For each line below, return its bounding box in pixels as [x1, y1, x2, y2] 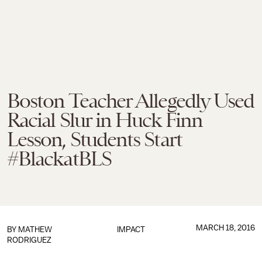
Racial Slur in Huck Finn [7, 108, 202, 132]
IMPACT [116, 225, 145, 234]
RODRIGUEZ [7, 236, 51, 244]
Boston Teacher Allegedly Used [7, 89, 254, 112]
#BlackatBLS [7, 147, 111, 170]
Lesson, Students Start [7, 127, 182, 151]
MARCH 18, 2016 [195, 223, 255, 232]
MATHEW [18, 225, 52, 234]
